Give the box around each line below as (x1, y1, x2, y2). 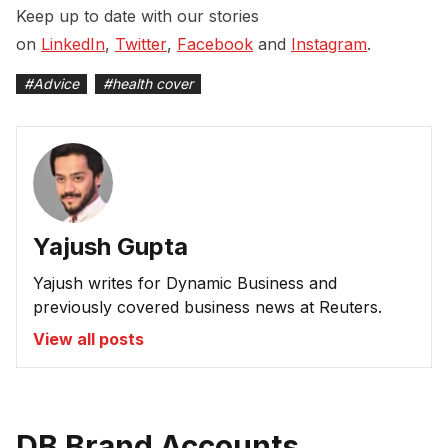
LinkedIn (41, 34, 105, 55)
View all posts (33, 329, 144, 350)
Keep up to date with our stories (16, 6, 259, 27)
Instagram (291, 34, 367, 55)
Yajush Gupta (33, 232, 188, 262)
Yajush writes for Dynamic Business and (33, 273, 337, 294)
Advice (33, 75, 79, 93)
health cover (112, 75, 193, 93)
